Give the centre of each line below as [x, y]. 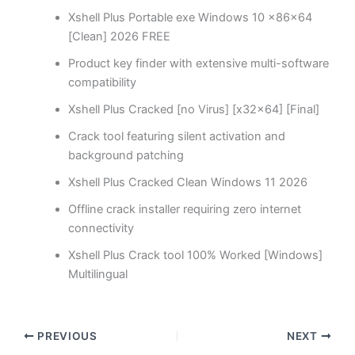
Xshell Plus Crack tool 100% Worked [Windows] [196, 256]
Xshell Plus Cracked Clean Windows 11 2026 [188, 183]
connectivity [101, 229]
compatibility [103, 83]
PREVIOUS [66, 336]
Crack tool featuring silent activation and [177, 137]
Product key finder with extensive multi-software [199, 64]
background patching [126, 156]
